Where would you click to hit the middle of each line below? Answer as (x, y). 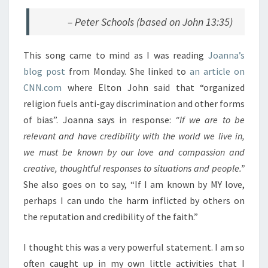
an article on (217, 71)
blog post (44, 71)
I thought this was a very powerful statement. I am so (134, 247)
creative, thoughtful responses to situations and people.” (134, 168)
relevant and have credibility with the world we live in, (134, 136)
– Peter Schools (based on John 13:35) (150, 22)
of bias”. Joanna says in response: (99, 120)
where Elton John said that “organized (153, 87)
